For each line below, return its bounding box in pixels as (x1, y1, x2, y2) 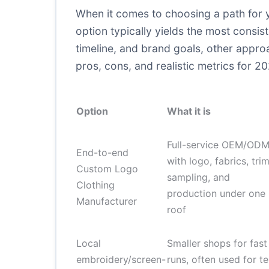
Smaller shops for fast (167, 237, 267, 249)
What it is (167, 105, 211, 117)
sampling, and (167, 171, 230, 183)
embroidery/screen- (76, 253, 166, 265)
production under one (167, 187, 265, 199)
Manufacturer (76, 195, 137, 207)
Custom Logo (76, 163, 138, 175)
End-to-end (76, 147, 128, 159)
